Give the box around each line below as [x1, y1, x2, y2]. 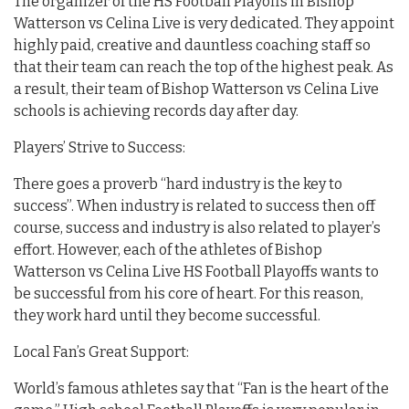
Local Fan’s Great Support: [14, 342, 189, 361]
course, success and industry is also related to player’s [14, 218, 381, 236]
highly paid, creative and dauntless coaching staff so [14, 36, 371, 54]
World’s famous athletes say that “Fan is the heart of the [14, 379, 389, 397]
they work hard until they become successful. [14, 306, 320, 324]
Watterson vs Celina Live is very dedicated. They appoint [14, 14, 394, 32]
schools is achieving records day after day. [14, 101, 301, 120]
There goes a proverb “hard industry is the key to [14, 174, 342, 193]
